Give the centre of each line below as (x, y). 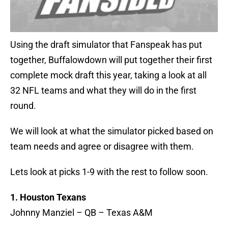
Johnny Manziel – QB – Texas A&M (81, 213)
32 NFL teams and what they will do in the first (103, 91)
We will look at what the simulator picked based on (112, 131)
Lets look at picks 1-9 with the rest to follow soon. (109, 172)
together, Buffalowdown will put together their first (111, 60)
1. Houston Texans (48, 197)
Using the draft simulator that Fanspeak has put (106, 45)
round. (23, 106)
